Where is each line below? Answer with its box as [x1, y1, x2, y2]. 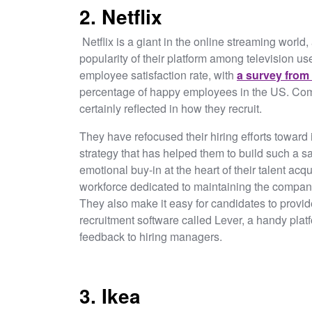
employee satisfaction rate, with [79, 66, 237, 83]
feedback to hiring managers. [79, 228, 225, 244]
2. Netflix [79, 1, 162, 31]
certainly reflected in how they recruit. [79, 100, 265, 116]
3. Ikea [79, 281, 146, 310]
